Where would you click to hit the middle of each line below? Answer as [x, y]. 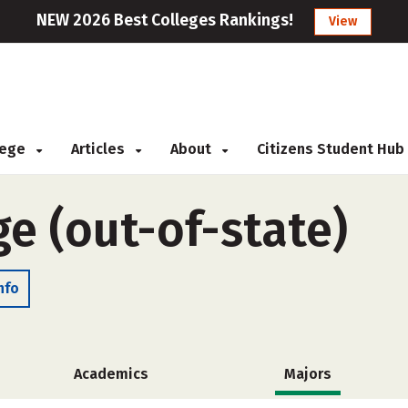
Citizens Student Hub [331, 149]
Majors [307, 374]
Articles [100, 149]
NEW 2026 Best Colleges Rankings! [165, 20]
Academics [112, 374]
